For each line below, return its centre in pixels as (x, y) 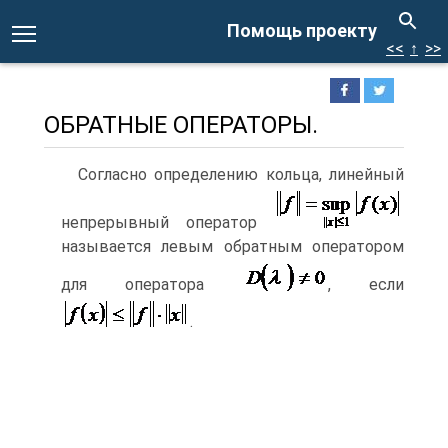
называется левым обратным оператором (232, 246)
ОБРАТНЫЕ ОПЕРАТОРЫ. (181, 125)
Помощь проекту (302, 30)
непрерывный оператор (167, 222)
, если (366, 284)
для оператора (152, 284)
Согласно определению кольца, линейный (241, 174)
